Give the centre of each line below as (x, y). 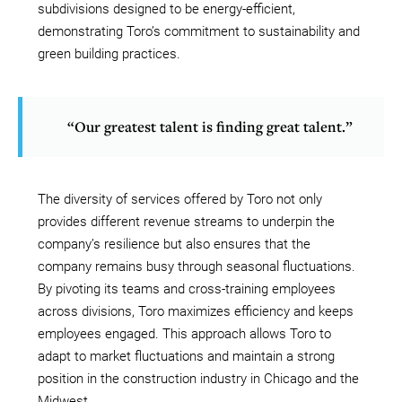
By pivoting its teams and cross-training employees (187, 288)
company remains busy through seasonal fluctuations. (197, 266)
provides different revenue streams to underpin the (186, 221)
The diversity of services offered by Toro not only (180, 199)
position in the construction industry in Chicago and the (198, 378)
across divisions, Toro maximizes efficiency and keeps (196, 311)
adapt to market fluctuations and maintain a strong (186, 356)
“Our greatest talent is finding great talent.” (210, 126)
